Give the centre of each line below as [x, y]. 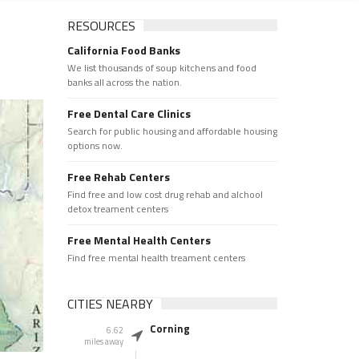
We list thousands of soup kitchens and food [161, 68]
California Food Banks [123, 50]
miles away [103, 341]
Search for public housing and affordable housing [172, 131]
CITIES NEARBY [110, 304]
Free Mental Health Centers [139, 240]
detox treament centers [117, 209]
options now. [95, 145]
